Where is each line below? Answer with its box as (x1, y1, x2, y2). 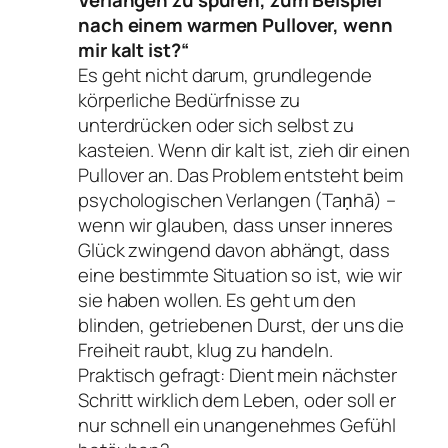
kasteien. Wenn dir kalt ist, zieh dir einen (78, 137, 410, 164)
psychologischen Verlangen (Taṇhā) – (78, 187, 396, 214)
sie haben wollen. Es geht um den (78, 287, 356, 314)
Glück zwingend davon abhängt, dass (78, 237, 390, 264)
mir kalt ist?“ (78, 37, 189, 64)
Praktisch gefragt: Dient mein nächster (78, 362, 398, 389)
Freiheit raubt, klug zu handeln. (78, 337, 333, 364)
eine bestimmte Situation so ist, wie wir (78, 262, 402, 289)
